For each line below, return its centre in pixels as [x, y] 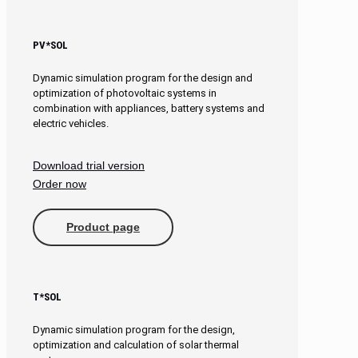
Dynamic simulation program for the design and [143, 78]
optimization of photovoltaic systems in [125, 93]
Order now [60, 183]
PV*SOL [50, 45]
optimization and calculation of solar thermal [136, 344]
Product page [103, 227]
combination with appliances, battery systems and [149, 108]
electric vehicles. [71, 123]
